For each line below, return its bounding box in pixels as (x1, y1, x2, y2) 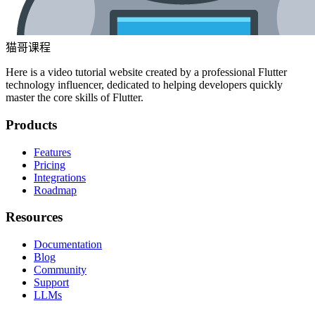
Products (6, 117, 57, 132)
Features (34, 146, 71, 158)
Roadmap (34, 184, 77, 196)
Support (34, 276, 69, 288)
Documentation (34, 238, 102, 250)
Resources (6, 210, 63, 225)
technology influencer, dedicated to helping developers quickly (6, 79, 283, 91)
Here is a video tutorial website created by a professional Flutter (6, 66, 287, 79)
